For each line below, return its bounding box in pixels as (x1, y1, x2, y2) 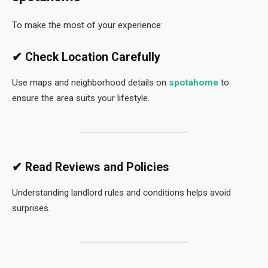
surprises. (12, 203, 50, 214)
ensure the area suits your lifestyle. (12, 93, 150, 104)
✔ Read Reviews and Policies (12, 160, 169, 175)
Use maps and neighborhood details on (12, 77, 169, 89)
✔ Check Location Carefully (12, 50, 160, 65)
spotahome (169, 77, 218, 89)
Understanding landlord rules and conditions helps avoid (12, 187, 231, 199)
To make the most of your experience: (12, 19, 163, 31)
